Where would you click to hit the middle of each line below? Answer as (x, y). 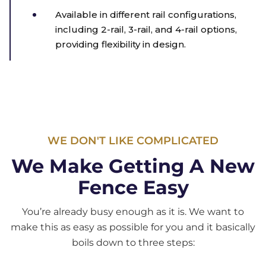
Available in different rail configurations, (146, 15)
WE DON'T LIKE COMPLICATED (133, 141)
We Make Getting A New (133, 166)
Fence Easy (133, 188)
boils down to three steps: (133, 243)
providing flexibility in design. (121, 45)
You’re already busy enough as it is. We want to (133, 212)
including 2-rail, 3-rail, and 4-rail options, (146, 30)
